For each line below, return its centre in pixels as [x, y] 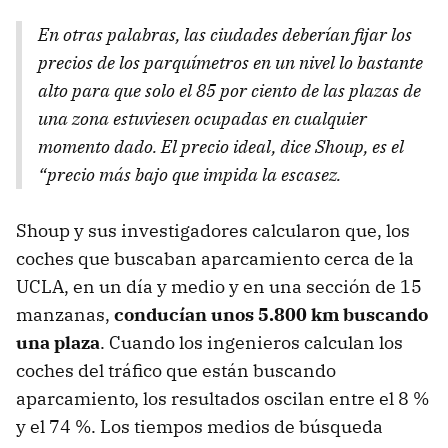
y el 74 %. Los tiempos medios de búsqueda [199, 427]
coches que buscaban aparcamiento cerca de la [215, 259]
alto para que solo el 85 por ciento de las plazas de [229, 91]
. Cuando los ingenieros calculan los [251, 343]
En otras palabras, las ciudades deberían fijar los [225, 35]
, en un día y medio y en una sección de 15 [243, 287]
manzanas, [65, 315]
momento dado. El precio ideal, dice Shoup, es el [221, 147]
